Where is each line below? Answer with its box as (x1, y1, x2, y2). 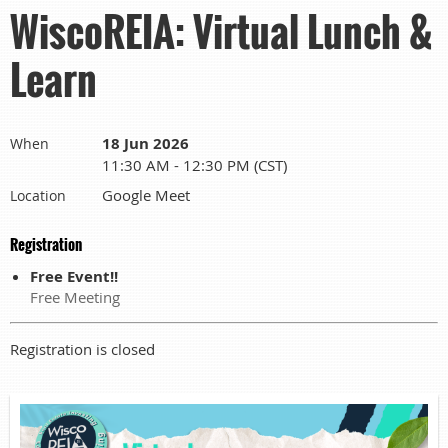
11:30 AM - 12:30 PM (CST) (102, 154, 287, 175)
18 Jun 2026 (102, 132, 189, 154)
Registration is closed (10, 338, 155, 359)
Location (10, 185, 66, 205)
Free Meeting (30, 286, 120, 307)
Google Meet (102, 184, 190, 205)
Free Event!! (30, 265, 118, 287)
